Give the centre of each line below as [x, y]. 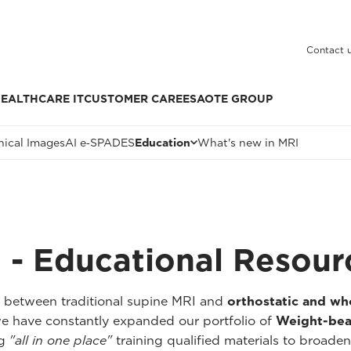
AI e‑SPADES [100, 142]
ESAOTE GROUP [228, 99]
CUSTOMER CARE [133, 99]
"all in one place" [61, 340]
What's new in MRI [248, 142]
